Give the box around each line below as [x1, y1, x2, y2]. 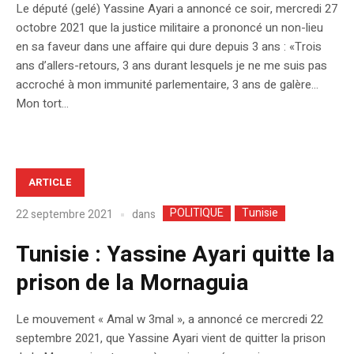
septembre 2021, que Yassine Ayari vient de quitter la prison [16, 329, 326, 347]
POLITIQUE [170, 204, 224, 221]
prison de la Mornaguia [16, 266, 249, 299]
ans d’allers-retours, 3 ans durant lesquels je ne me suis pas [16, 57, 327, 75]
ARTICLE [28, 175, 72, 190]
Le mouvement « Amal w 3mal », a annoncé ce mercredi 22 [16, 310, 323, 328]
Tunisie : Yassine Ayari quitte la [16, 238, 335, 271]
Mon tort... [16, 95, 69, 113]
